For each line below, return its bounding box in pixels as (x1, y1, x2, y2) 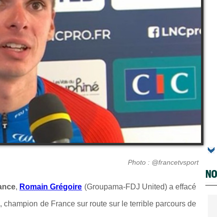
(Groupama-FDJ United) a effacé (82, 182, 197, 191)
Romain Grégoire (19, 182, 82, 191)
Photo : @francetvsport (128, 158, 199, 166)
